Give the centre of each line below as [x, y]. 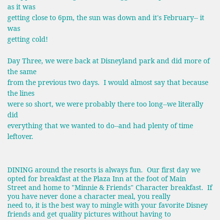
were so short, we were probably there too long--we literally [105, 104]
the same [22, 71]
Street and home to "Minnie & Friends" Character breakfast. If [110, 188]
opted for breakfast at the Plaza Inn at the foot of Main [97, 179]
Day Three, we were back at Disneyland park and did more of [109, 60]
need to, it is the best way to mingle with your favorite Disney [108, 205]
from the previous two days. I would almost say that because [108, 82]
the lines [21, 93]
